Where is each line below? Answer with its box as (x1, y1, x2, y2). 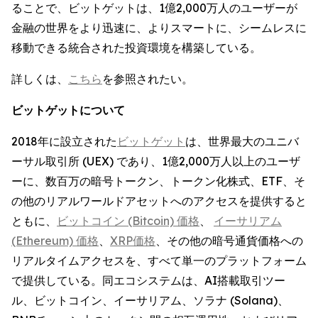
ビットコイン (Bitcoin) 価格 (57, 214, 199, 228)
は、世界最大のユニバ (185, 134, 299, 148)
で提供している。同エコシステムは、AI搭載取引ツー (11, 273, 285, 287)
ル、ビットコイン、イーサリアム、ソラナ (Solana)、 (11, 293, 289, 307)
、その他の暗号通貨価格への (155, 234, 303, 248)
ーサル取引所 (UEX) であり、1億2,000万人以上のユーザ (11, 154, 300, 168)
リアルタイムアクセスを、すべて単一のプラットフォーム (11, 253, 307, 268)
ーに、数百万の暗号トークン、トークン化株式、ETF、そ (11, 174, 305, 188)
